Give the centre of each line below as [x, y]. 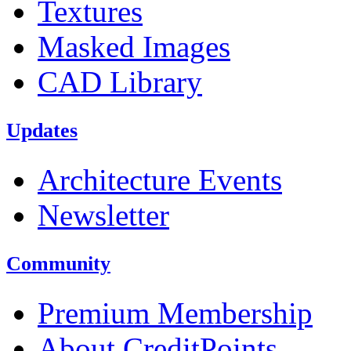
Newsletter [103, 215]
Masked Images [134, 46]
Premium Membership [175, 313]
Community [58, 263]
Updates [42, 130]
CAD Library [120, 81]
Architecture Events [160, 179]
